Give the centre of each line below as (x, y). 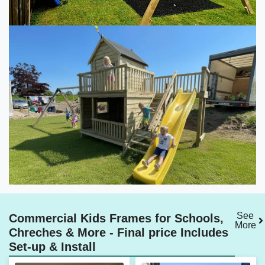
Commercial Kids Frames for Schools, (116, 219)
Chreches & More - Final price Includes (119, 233)
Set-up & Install (52, 247)
